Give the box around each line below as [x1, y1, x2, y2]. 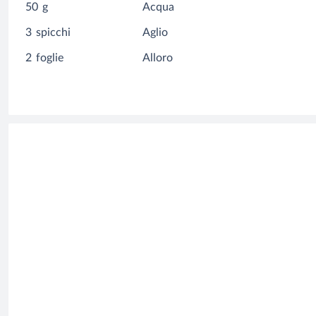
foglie [36, 52, 63, 64]
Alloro [142, 52, 174, 64]
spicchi [36, 27, 71, 39]
